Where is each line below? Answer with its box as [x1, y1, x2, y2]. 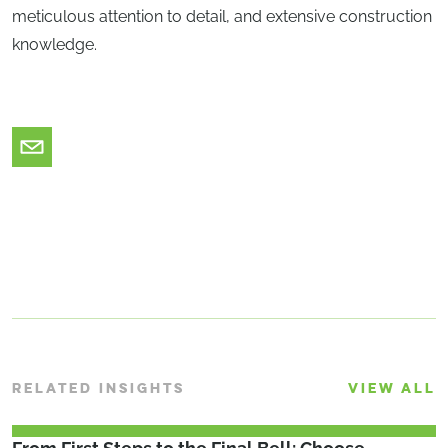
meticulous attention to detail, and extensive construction [12, 7, 432, 27]
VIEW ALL [348, 380, 436, 398]
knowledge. [12, 35, 97, 55]
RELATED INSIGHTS [12, 380, 185, 398]
